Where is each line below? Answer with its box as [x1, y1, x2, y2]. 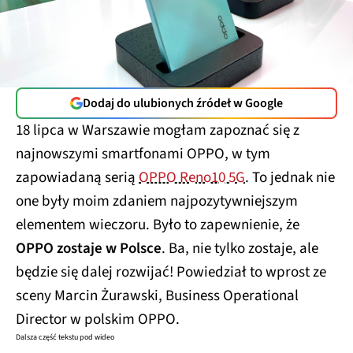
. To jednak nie [245, 166, 335, 188]
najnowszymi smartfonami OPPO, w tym [16, 143, 270, 165]
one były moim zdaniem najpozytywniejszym [16, 190, 298, 212]
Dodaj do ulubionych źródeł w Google [83, 94, 283, 112]
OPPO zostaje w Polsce [16, 237, 162, 259]
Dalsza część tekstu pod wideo [16, 331, 114, 343]
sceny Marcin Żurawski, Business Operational [16, 284, 299, 307]
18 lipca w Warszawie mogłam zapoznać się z [16, 119, 299, 141]
